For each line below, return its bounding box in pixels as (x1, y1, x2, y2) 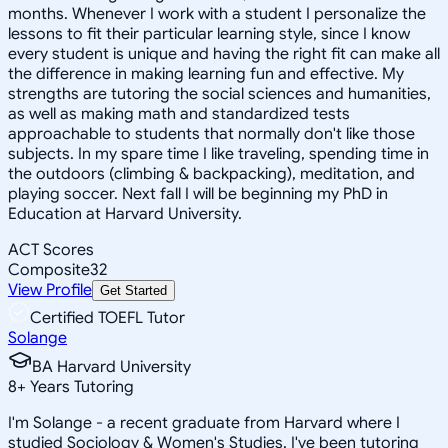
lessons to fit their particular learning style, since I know (8, 23, 410, 44)
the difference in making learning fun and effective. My (8, 63, 404, 84)
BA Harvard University (32, 356, 191, 377)
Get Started (100, 282, 167, 298)
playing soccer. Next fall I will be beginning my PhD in (8, 183, 388, 204)
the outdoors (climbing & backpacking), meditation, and (8, 163, 415, 184)
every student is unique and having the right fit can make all (8, 43, 440, 64)
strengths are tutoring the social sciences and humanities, (8, 83, 431, 104)
